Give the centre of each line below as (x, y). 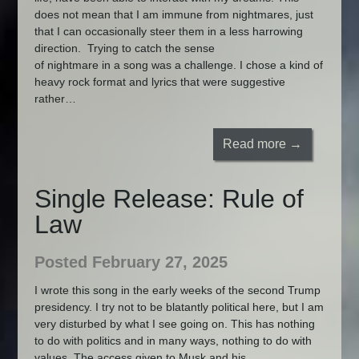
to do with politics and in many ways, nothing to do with (173, 340)
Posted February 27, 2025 (131, 262)
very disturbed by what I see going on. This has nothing (174, 323)
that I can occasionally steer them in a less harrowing (168, 32)
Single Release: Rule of (169, 198)
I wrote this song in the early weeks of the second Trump (177, 290)
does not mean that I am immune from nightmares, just (173, 15)
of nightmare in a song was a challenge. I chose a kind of (178, 65)
